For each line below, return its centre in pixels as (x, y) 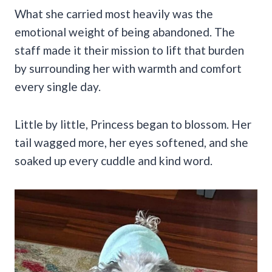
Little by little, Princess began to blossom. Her (133, 124)
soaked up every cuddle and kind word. (114, 160)
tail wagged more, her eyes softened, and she (131, 142)
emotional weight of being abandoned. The (125, 32)
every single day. (58, 86)
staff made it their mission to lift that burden (129, 50)
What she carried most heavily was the (114, 13)
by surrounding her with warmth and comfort (128, 68)
